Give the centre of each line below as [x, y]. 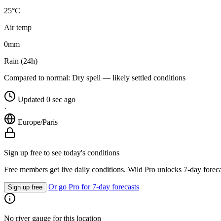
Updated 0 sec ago [47, 100]
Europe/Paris [38, 122]
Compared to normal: [37, 78]
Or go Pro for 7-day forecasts [94, 187]
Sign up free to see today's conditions [62, 153]
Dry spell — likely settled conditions [128, 78]
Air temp [18, 28]
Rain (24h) [21, 61]
